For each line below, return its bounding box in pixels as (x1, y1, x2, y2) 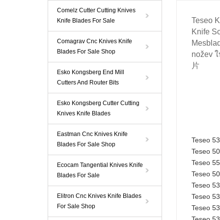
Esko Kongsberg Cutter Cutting (57, 100, 139, 107)
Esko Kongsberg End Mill (57, 69, 124, 76)
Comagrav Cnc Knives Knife (57, 38, 132, 45)
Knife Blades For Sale (57, 17, 115, 24)
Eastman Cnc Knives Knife (57, 131, 128, 137)
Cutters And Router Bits (57, 79, 119, 86)
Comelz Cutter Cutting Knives (57, 7, 136, 14)
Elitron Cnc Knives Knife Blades (57, 192, 141, 199)
